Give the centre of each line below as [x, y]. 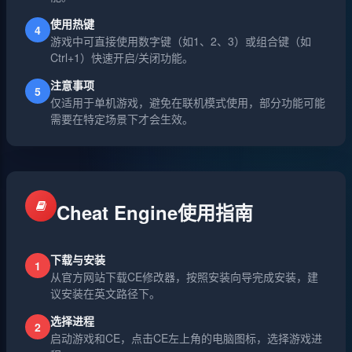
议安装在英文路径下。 [105, 293]
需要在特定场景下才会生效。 [122, 119]
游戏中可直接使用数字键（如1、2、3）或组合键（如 [181, 41]
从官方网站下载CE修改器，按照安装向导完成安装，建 [184, 277]
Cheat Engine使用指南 [155, 212]
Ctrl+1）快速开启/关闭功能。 [122, 57]
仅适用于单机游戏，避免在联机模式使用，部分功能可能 [188, 102]
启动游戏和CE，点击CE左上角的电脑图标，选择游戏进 [186, 338]
